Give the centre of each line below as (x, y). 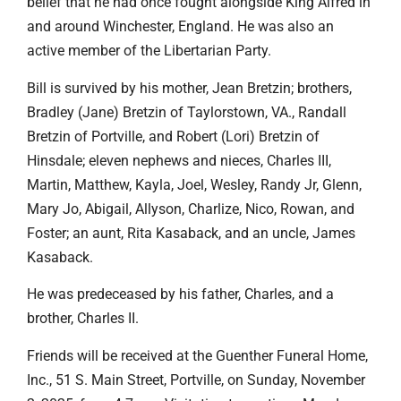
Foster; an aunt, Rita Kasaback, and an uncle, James (191, 233)
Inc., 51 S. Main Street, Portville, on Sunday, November (196, 380)
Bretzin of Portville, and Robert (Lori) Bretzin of (173, 136)
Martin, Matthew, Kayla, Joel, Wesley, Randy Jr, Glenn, (194, 184)
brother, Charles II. (83, 319)
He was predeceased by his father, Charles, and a (180, 294)
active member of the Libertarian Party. (149, 51)
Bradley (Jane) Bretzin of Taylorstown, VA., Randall (187, 112)
